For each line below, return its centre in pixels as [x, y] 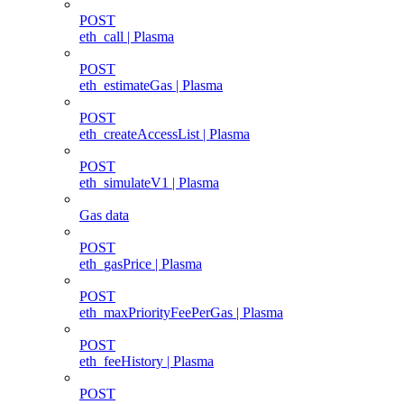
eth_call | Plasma [127, 36]
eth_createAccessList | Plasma [165, 133]
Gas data [104, 215]
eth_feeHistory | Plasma [147, 361]
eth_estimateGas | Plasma [151, 85]
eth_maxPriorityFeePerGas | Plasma [181, 312]
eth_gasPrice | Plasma [141, 263]
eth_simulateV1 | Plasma [149, 182]
